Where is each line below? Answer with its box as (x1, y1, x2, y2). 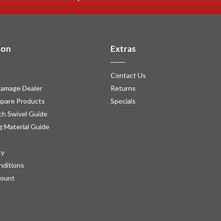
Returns (110, 84, 136, 92)
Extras (110, 43, 136, 54)
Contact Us (110, 71, 146, 79)
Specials (110, 97, 136, 105)
